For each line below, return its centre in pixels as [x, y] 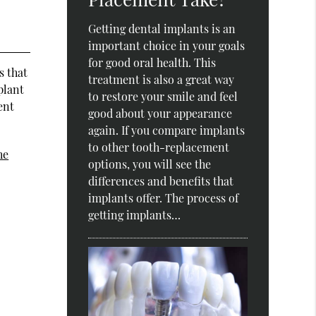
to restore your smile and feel [163, 97]
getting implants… [135, 215]
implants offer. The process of [164, 198]
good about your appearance [160, 114]
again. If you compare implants [167, 130]
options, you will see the [150, 164]
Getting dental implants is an [162, 29]
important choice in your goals [167, 46]
